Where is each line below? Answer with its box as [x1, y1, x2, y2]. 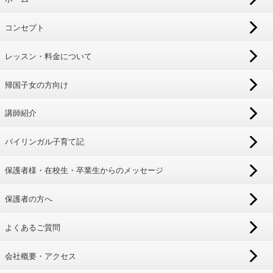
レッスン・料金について [5, 51, 92, 61]
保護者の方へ [5, 194, 52, 204]
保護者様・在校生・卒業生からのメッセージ [5, 166, 163, 175]
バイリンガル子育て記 [5, 137, 84, 147]
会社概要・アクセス [5, 251, 76, 261]
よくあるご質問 [5, 222, 60, 232]
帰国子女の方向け [5, 80, 68, 90]
